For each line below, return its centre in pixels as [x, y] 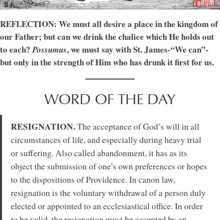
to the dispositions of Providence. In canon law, [93, 179]
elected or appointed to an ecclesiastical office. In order [107, 206]
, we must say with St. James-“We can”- [138, 49]
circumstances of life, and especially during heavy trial [106, 139]
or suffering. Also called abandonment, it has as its [99, 153]
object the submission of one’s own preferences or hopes [109, 166]
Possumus [50, 49]
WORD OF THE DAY [110, 99]
